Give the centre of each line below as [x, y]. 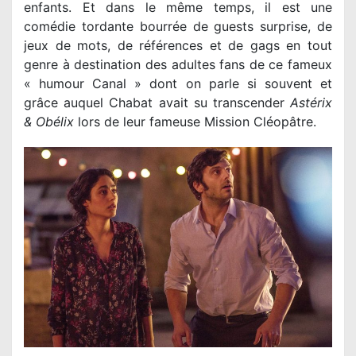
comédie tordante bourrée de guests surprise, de [178, 26]
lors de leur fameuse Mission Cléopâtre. [195, 122]
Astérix [311, 103]
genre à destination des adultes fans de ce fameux [178, 64]
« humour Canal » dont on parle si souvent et [178, 83]
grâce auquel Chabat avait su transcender [157, 103]
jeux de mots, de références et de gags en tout [178, 45]
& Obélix [49, 122]
